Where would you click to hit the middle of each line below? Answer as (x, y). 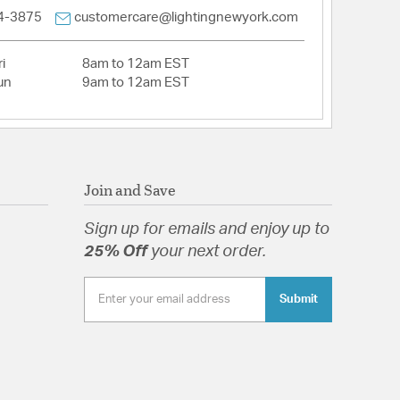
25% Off (117, 252)
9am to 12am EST (136, 83)
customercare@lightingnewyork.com (186, 18)
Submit (298, 300)
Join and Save (129, 190)
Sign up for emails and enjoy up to (206, 230)
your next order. (208, 252)
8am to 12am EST (136, 64)
